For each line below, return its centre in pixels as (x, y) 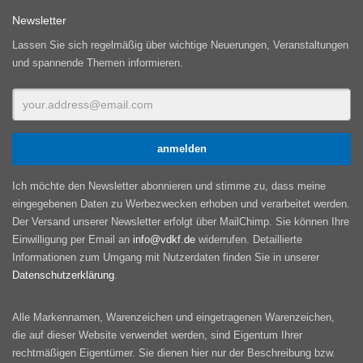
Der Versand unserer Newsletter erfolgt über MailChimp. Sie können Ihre (181, 221)
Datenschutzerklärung (63, 275)
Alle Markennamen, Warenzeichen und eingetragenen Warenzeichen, (173, 317)
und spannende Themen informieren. (98, 62)
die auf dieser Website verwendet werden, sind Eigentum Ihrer (157, 335)
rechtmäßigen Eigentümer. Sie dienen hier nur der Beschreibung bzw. (174, 352)
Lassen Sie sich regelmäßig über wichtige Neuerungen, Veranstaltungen (180, 45)
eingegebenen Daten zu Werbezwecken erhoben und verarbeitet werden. (181, 203)
